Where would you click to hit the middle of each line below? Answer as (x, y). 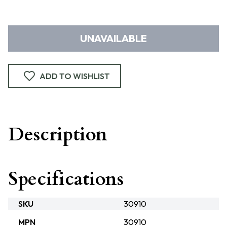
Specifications (66, 179)
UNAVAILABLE (113, 38)
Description (58, 135)
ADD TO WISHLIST (75, 76)
